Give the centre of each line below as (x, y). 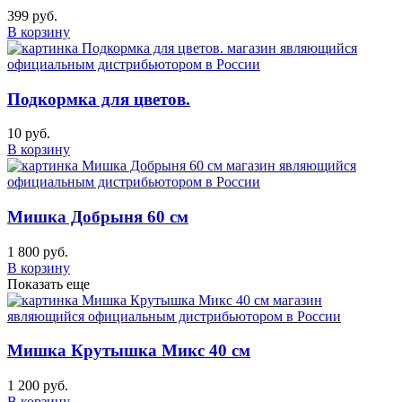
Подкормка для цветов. (99, 99)
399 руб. (32, 15)
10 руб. (29, 134)
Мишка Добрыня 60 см (98, 216)
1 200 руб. (38, 386)
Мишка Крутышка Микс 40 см (129, 351)
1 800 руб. (38, 251)
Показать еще (48, 284)
